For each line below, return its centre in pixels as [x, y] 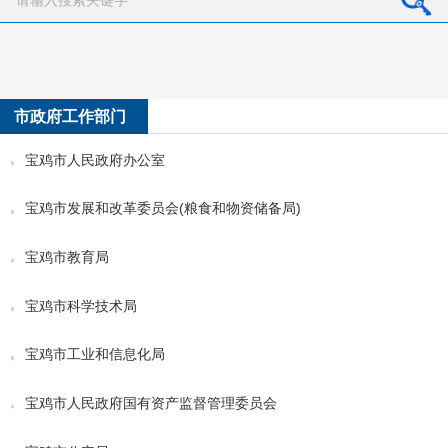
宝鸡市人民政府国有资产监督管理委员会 [151, 403]
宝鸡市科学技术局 [81, 305]
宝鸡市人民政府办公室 [95, 159]
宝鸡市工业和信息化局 [95, 354]
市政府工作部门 [70, 116]
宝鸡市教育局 [67, 257]
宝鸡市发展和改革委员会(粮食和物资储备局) [163, 208]
